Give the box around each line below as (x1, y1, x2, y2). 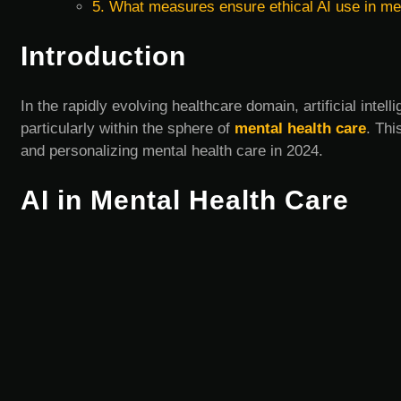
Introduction (21, 41, 186, 72)
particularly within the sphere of (21, 120, 235, 138)
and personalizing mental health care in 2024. (21, 142, 323, 160)
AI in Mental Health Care (21, 184, 349, 215)
